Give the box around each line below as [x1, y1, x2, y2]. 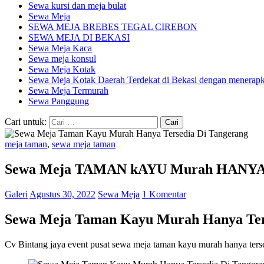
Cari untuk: [5, 116, 47, 127]
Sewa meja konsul [28, 53, 96, 64]
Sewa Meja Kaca [28, 42, 92, 53]
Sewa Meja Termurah [28, 85, 108, 95]
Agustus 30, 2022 [29, 189, 95, 199]
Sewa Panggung [28, 95, 89, 106]
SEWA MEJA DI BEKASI [28, 32, 130, 42]
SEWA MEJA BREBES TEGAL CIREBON [28, 21, 197, 32]
